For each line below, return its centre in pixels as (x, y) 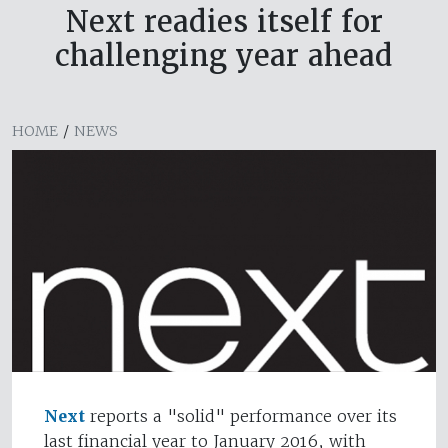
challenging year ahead (224, 56)
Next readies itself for (224, 22)
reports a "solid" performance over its (241, 416)
